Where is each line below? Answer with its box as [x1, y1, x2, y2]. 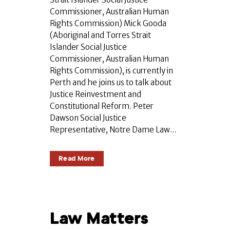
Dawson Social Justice [50, 113, 126, 123]
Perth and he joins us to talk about [50, 78, 171, 88]
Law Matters [50, 209, 148, 228]
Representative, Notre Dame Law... [50, 125, 176, 135]
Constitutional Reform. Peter [50, 101, 154, 111]
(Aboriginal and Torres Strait [50, 30, 151, 41]
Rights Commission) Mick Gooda [50, 18, 166, 29]
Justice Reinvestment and [50, 89, 141, 100]
